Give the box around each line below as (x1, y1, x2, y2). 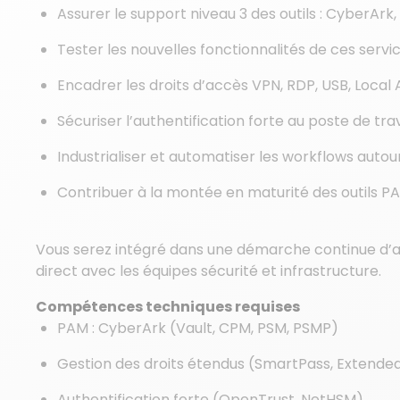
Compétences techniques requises (36, 296, 300, 317)
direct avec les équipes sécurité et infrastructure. (36, 261, 381, 281)
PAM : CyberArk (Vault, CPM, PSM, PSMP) (57, 318, 338, 338)
